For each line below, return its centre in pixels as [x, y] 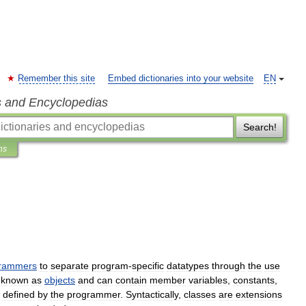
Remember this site [56, 79]
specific [148, 266]
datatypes [188, 266]
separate [70, 266]
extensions [259, 294]
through [228, 266]
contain [131, 280]
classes [200, 294]
